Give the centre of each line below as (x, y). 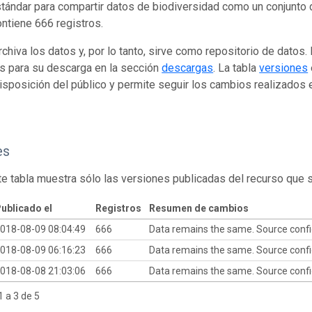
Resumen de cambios (198, 208)
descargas (188, 68)
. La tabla (236, 68)
